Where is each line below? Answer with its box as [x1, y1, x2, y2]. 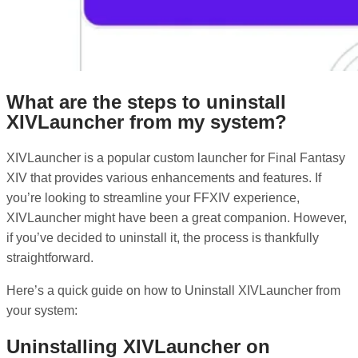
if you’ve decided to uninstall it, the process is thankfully [6, 231, 319, 245]
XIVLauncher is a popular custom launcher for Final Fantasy [6, 151, 345, 165]
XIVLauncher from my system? [6, 111, 287, 133]
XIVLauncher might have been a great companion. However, [6, 211, 347, 225]
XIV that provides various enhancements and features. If [6, 171, 321, 185]
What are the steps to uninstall [6, 91, 286, 113]
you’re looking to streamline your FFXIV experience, [6, 191, 300, 205]
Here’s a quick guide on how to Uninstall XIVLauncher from [6, 284, 340, 298]
